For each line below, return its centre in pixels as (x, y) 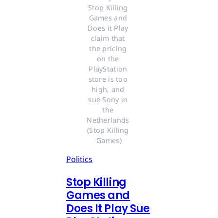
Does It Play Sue (108, 209)
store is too (108, 79)
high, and (108, 90)
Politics (79, 159)
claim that (108, 38)
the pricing (108, 49)
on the (108, 59)
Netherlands (108, 120)
